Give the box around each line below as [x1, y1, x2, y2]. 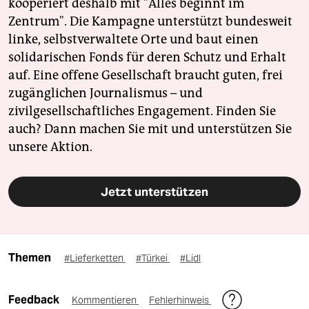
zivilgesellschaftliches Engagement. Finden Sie [8, 103, 276, 119]
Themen [8, 251, 51, 265]
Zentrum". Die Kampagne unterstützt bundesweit [8, 14, 292, 30]
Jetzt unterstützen [101, 184, 208, 200]
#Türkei [136, 252, 170, 265]
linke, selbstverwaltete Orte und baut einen [8, 32, 259, 48]
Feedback [8, 293, 61, 307]
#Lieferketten [64, 252, 126, 265]
